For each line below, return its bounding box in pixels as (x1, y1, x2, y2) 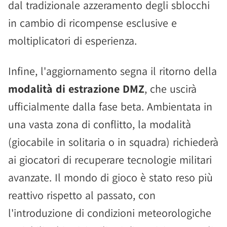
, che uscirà (144, 81, 197, 96)
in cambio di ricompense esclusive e (8, 15, 177, 30)
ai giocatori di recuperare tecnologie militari (8, 152, 212, 167)
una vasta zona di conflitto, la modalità (8, 117, 191, 131)
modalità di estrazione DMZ (8, 81, 144, 96)
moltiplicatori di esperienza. (8, 33, 137, 48)
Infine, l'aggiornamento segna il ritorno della (8, 63, 217, 78)
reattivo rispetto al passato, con (8, 187, 156, 202)
